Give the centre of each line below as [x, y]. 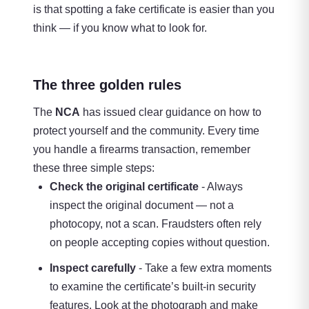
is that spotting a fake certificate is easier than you [154, 10]
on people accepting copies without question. [160, 243]
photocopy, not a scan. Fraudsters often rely [156, 224]
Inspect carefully [93, 268]
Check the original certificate [124, 187]
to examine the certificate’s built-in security [153, 287]
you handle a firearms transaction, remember [142, 150]
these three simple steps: [94, 168]
